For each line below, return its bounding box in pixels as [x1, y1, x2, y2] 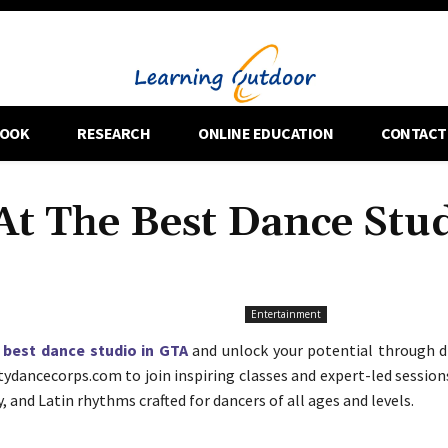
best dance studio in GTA [3, 339, 188, 360]
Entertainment [251, 306, 322, 321]
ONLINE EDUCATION [198, 122, 334, 143]
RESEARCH [77, 122, 151, 143]
